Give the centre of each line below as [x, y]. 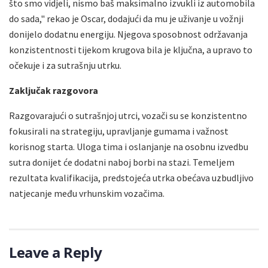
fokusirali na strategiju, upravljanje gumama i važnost [119, 131]
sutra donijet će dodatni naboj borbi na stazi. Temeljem [122, 162]
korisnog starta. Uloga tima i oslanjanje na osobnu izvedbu [129, 146]
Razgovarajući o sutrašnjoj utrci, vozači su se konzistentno [128, 115]
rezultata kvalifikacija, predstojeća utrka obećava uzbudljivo [131, 177]
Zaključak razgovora [54, 90]
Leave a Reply [56, 252]
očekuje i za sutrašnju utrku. [65, 65]
